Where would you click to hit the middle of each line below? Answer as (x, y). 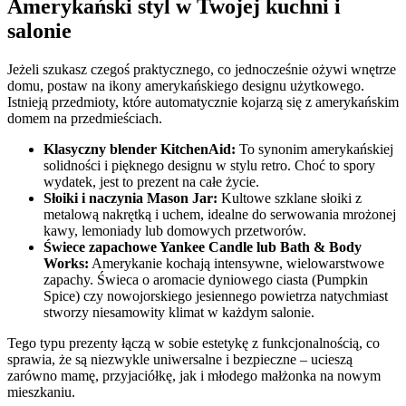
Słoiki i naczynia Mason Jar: (130, 198)
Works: (66, 263)
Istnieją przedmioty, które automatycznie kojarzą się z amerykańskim (203, 101)
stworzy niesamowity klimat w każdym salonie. (179, 312)
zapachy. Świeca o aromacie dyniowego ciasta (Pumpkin (206, 279)
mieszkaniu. (41, 391)
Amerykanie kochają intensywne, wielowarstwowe (237, 263)
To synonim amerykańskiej (314, 149)
